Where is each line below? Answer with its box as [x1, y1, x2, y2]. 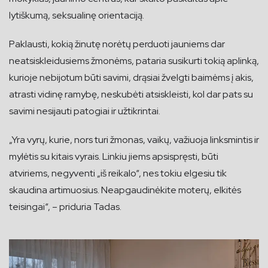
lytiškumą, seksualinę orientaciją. [9, 9, 144, 22]
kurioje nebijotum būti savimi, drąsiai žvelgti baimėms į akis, [9, 71, 254, 84]
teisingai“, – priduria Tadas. [9, 200, 121, 214]
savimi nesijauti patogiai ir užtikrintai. [9, 105, 160, 118]
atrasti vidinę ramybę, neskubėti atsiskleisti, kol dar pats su [9, 88, 253, 101]
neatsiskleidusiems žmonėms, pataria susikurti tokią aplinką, [9, 54, 259, 68]
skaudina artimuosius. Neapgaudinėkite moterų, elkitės [9, 184, 241, 197]
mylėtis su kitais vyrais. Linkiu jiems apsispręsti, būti [9, 150, 218, 163]
